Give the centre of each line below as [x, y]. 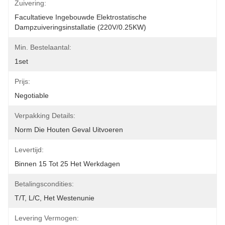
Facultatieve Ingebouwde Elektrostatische [81, 17]
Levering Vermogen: [47, 218]
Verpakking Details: [45, 116]
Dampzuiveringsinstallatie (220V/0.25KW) [80, 27]
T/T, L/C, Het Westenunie [54, 198]
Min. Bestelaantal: [43, 47]
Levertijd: [29, 150]
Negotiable [32, 95]
